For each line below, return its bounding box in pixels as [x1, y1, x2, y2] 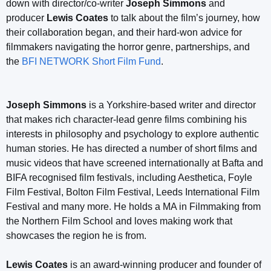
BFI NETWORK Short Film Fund [22, 56, 161, 67]
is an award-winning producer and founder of [68, 259, 261, 270]
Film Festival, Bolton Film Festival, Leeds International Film [6, 186, 260, 197]
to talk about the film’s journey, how [108, 12, 260, 23]
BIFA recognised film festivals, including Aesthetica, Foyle [6, 172, 252, 183]
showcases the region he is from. [6, 230, 146, 241]
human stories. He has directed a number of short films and [6, 143, 257, 154]
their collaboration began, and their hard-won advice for [6, 27, 242, 38]
